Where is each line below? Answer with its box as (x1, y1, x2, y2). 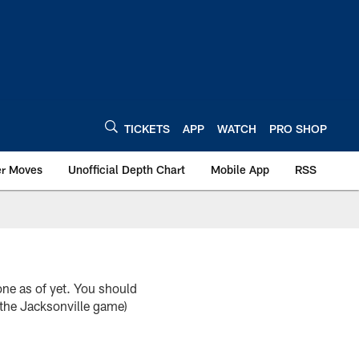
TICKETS (124, 121, 170, 135)
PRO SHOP (269, 121, 327, 135)
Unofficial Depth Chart (68, 163, 185, 176)
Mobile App (211, 163, 269, 176)
